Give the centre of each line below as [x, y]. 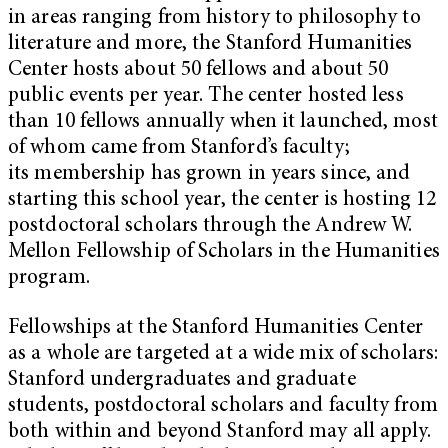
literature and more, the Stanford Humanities [210, 44]
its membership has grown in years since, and [209, 174]
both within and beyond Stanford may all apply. [219, 432]
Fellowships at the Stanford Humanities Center [216, 328]
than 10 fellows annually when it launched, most [223, 122]
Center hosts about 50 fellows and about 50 [198, 70]
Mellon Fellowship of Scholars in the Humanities [224, 252]
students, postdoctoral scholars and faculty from [223, 406]
